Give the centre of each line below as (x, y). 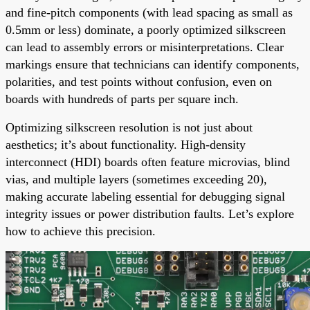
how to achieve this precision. (81, 231)
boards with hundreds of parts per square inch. (122, 99)
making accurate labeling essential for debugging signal (145, 196)
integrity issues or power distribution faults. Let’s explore (150, 213)
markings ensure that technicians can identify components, (153, 64)
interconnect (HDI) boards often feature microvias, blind (148, 162)
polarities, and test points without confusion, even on (139, 81)
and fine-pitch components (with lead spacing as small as (149, 12)
